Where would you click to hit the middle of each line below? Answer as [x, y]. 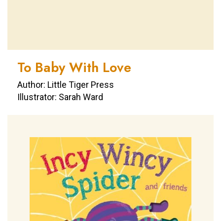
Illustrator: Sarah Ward [60, 97]
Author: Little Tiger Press [66, 85]
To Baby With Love [74, 68]
